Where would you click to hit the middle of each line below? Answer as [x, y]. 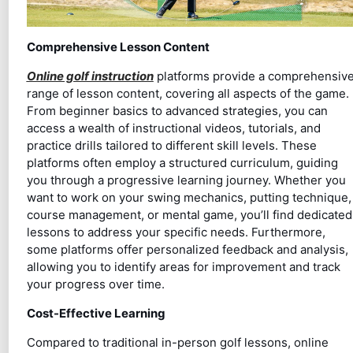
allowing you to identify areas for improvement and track [183, 266]
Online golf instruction [90, 76]
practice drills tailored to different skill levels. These [171, 145]
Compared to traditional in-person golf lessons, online [177, 342]
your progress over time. [95, 284]
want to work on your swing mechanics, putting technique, [189, 197]
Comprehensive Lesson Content [118, 46]
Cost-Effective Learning [96, 313]
